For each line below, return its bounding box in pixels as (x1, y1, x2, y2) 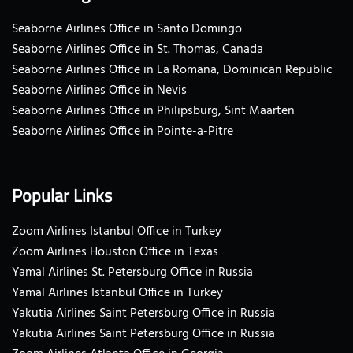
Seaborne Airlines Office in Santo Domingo (12, 18, 242, 39)
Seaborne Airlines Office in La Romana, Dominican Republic (12, 59, 333, 80)
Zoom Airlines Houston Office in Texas (12, 241, 218, 262)
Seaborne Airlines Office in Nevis (12, 80, 187, 101)
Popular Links (12, 181, 112, 209)
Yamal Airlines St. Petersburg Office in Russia (12, 262, 253, 283)
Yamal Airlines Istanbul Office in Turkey (12, 282, 223, 303)
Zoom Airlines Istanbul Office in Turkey (12, 221, 221, 242)
